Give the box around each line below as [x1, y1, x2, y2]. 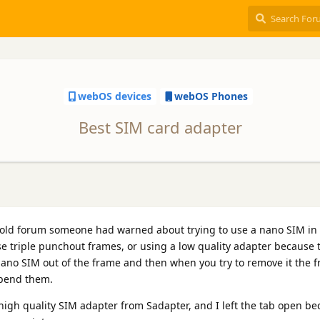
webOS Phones [174, 89, 248, 104]
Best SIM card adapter [78, 116, 242, 138]
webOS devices [78, 89, 151, 104]
